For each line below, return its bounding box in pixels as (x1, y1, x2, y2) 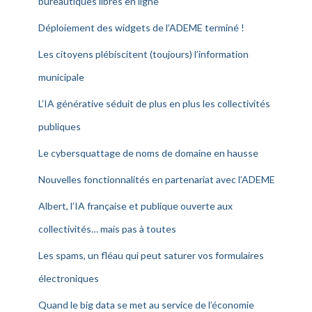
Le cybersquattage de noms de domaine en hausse (38, 147, 258, 159)
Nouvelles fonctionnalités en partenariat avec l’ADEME (38, 173, 275, 185)
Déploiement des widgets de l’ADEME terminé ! (38, 22, 244, 33)
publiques (38, 120, 81, 132)
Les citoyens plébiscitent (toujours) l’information (38, 48, 249, 60)
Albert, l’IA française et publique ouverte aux (38, 200, 233, 212)
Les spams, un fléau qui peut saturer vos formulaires (38, 249, 264, 261)
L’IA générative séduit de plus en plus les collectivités (38, 97, 270, 109)
